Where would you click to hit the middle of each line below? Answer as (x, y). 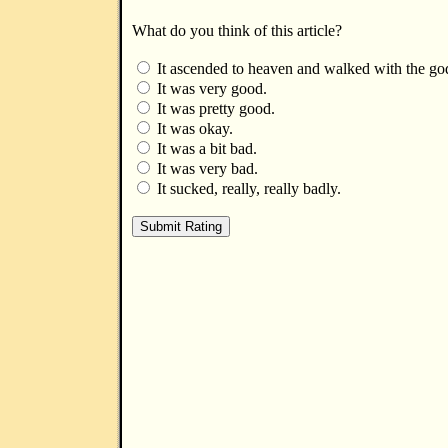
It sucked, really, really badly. (247, 188)
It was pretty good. (214, 108)
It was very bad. (205, 168)
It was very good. (210, 88)
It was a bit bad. (205, 148)
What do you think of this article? (237, 30)
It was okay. (193, 128)
